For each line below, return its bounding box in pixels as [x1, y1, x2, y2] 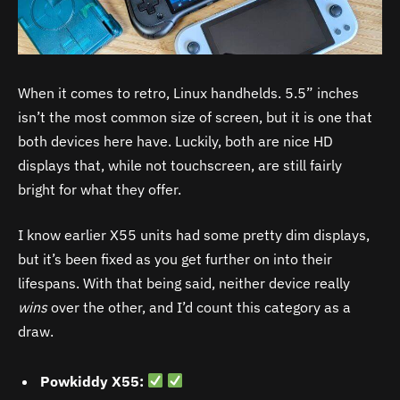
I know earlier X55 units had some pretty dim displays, [18, 226, 370, 245]
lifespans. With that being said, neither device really [18, 274, 350, 293]
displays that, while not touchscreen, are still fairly [18, 155, 342, 174]
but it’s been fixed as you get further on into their [18, 250, 332, 269]
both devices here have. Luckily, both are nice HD [18, 131, 333, 150]
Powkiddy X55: [40, 371, 147, 390]
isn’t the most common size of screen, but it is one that [18, 107, 372, 126]
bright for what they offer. [18, 179, 181, 198]
